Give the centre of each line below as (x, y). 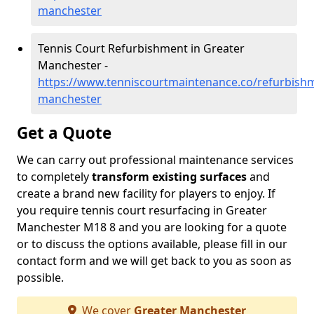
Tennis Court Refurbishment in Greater (141, 48)
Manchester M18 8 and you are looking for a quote (152, 227)
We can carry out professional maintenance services (155, 160)
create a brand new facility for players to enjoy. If (146, 193)
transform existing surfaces (169, 177)
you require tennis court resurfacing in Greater (142, 210)
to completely (54, 177)
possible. (40, 278)
